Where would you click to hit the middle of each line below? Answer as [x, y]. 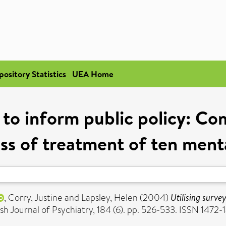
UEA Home [93, 74]
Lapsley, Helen [109, 198]
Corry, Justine [35, 198]
